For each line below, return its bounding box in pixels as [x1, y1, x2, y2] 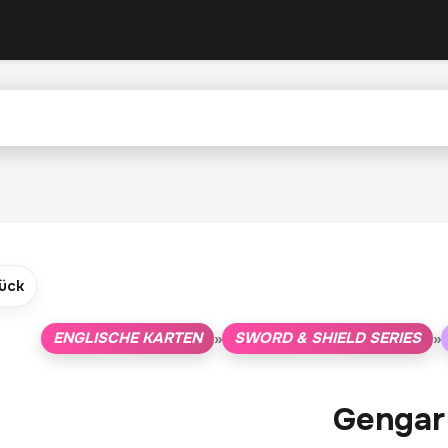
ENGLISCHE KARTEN [52, 328, 202, 348]
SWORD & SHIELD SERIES [233, 328, 421, 348]
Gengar [333, 399, 445, 440]
